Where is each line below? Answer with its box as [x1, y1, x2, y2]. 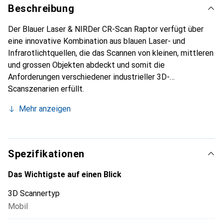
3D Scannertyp [8, 189, 60, 198]
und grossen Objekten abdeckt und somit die [8, 60, 165, 70]
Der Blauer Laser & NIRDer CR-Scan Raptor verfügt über [8, 24, 204, 34]
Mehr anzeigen [19, 104, 71, 113]
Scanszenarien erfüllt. [8, 84, 84, 94]
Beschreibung [8, 2, 75, 14]
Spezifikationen [8, 148, 85, 160]
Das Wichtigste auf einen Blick [8, 170, 121, 179]
